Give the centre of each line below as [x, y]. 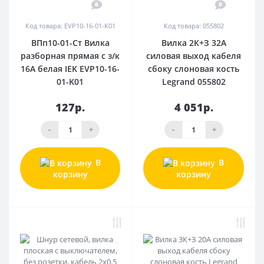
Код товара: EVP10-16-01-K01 [70, 25]
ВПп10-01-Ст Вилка [70, 42]
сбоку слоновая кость [194, 68]
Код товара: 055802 [194, 25]
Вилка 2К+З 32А [194, 42]
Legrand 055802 [194, 81]
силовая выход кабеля [194, 55]
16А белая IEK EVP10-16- [70, 68]
